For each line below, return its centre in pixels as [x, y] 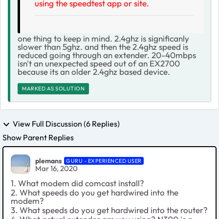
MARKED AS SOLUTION [53, 88]
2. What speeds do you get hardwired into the [95, 193]
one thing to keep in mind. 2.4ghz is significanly [103, 38]
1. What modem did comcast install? [78, 183]
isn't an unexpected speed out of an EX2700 [99, 63]
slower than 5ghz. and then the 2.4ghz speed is [103, 46]
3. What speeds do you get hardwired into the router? [109, 210]
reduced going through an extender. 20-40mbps [107, 55]
